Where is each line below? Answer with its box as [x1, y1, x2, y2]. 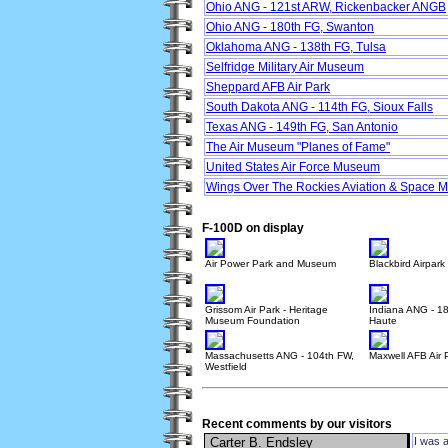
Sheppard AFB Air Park [206, 80, 330, 95]
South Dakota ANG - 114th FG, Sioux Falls [206, 100, 433, 115]
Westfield [205, 361, 247, 373]
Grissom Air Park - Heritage [205, 304, 328, 316]
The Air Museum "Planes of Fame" [206, 140, 390, 155]
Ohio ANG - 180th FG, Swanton [206, 20, 374, 35]
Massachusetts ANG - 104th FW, [205, 350, 354, 362]
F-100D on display [202, 221, 304, 236]
